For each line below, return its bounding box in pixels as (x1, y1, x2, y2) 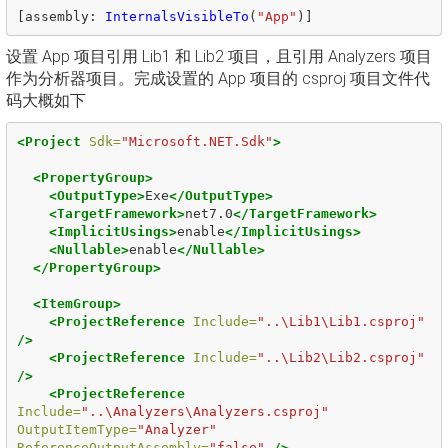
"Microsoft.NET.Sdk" (120, 133, 273, 149)
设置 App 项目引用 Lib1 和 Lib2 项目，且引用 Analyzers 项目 (6, 47, 432, 66)
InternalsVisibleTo (104, 8, 249, 24)
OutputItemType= (16, 421, 137, 437)
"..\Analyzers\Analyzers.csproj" (80, 403, 329, 419)
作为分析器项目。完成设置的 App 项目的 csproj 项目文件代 (6, 69, 430, 88)
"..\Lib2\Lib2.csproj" (256, 349, 425, 365)
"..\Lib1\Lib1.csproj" (256, 313, 425, 329)
